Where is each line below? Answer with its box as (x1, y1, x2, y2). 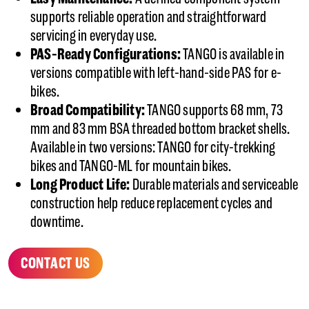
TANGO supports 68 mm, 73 (147, 101, 283, 120)
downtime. (30, 212, 83, 232)
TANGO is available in (183, 45, 285, 64)
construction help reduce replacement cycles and (30, 194, 273, 213)
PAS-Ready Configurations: (30, 45, 183, 64)
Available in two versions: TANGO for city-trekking (30, 138, 276, 157)
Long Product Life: (30, 175, 132, 195)
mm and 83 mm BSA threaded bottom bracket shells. (30, 119, 290, 139)
